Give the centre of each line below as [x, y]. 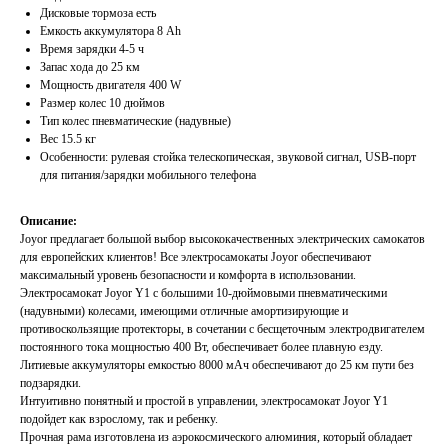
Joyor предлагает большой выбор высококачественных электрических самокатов [222, 239]
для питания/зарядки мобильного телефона [148, 175]
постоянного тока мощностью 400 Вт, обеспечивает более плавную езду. [201, 347]
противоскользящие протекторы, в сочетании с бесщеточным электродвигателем [222, 329]
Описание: [48, 221]
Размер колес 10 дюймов [102, 103]
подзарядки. [50, 383]
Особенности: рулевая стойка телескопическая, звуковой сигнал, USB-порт [228, 157]
